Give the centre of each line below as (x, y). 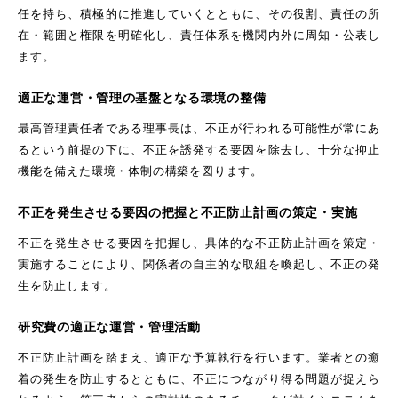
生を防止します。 (67, 286)
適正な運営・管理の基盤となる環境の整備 (142, 98)
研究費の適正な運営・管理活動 (109, 327)
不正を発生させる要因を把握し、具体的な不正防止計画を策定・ (199, 243)
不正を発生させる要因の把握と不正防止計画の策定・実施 (188, 212)
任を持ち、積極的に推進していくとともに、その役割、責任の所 (199, 14)
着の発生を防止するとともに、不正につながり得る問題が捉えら (199, 379)
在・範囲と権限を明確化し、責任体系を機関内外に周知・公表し (199, 35)
